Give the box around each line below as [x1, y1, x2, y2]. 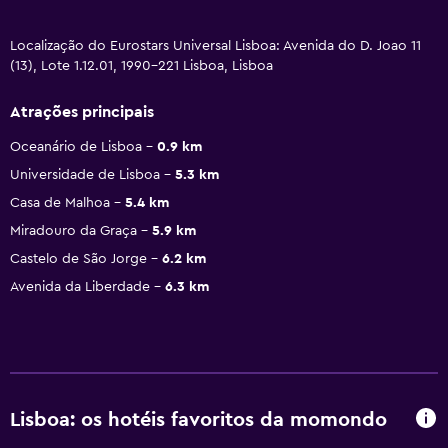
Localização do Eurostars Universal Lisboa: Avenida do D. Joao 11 [10, 38, 421, 53]
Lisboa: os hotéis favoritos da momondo [10, 410, 387, 431]
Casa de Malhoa [10, 195, 110, 210]
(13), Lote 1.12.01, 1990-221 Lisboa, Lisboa [10, 58, 273, 73]
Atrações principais [10, 103, 154, 120]
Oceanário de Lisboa [10, 139, 142, 154]
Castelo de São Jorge [10, 251, 147, 266]
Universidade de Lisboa [10, 167, 160, 182]
